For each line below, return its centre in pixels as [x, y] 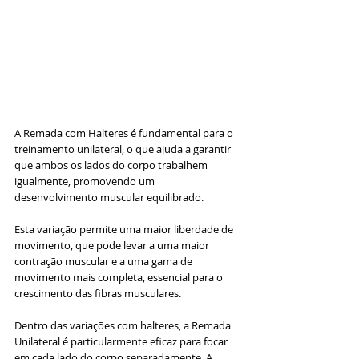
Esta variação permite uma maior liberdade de [125, 229]
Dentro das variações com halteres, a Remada [124, 325]
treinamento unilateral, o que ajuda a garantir [124, 149]
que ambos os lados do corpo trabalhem [112, 165]
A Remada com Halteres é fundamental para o [125, 133]
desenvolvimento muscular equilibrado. [110, 197]
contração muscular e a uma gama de [105, 261]
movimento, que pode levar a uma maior [113, 245]
